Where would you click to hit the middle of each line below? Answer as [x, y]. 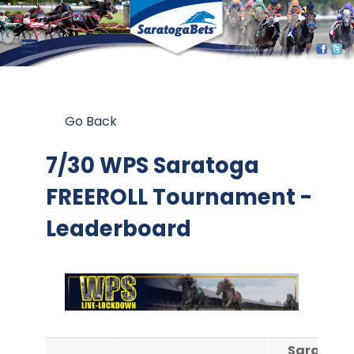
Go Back [91, 121]
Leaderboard [119, 229]
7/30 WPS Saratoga [153, 166]
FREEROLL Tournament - [179, 197]
